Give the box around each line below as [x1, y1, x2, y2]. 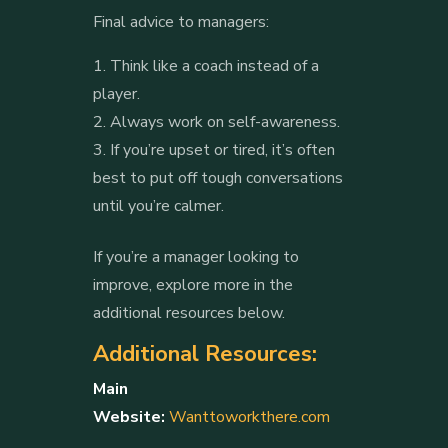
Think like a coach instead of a [109, 54, 319, 77]
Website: [92, 405, 165, 428]
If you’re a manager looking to [92, 245, 299, 268]
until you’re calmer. [92, 194, 224, 217]
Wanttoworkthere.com [164, 405, 330, 428]
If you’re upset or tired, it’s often [109, 138, 335, 161]
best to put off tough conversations [92, 166, 343, 189]
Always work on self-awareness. [109, 110, 340, 133]
